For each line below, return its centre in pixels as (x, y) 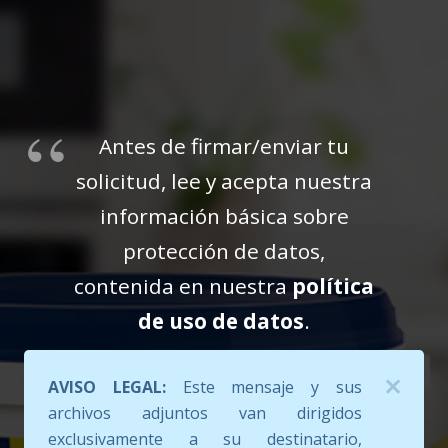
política (333, 285)
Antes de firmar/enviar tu (224, 145)
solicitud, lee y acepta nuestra (224, 180)
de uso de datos (221, 320)
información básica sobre (224, 215)
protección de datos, (224, 250)
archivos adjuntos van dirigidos (205, 412)
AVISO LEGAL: (107, 386)
